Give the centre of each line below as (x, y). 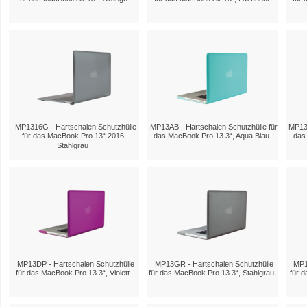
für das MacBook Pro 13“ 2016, (74, 136)
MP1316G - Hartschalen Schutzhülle (75, 127)
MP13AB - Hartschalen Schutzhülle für (214, 127)
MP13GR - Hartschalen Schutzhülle (214, 264)
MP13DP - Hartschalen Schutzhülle (75, 264)
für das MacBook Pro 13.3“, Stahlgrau (211, 273)
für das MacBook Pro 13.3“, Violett (73, 273)
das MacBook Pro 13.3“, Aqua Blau (211, 136)
